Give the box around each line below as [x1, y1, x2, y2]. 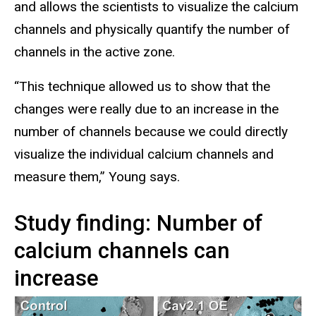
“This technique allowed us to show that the [14, 78, 270, 95]
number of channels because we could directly [14, 123, 288, 140]
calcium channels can [14, 238, 230, 265]
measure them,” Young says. [14, 169, 183, 186]
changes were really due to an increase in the [14, 101, 279, 118]
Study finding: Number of [14, 210, 263, 237]
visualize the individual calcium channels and [14, 146, 274, 163]
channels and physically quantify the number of [14, 21, 290, 38]
